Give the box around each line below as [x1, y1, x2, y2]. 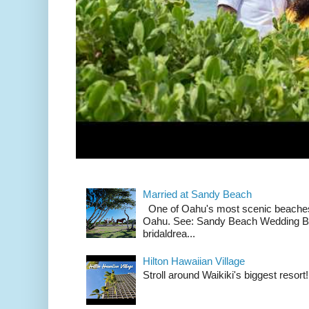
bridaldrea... [142, 227, 195, 239]
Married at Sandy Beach [142, 188, 252, 201]
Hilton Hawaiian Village [142, 255, 245, 267]
